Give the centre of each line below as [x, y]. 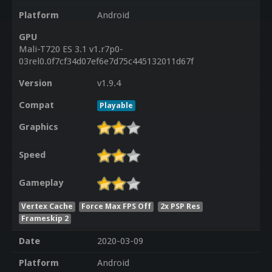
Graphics [38, 127]
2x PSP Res [181, 206]
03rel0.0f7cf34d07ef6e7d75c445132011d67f [106, 62]
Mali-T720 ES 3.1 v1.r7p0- [71, 49]
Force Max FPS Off [117, 206]
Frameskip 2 [45, 218]
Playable [116, 106]
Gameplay [41, 183]
